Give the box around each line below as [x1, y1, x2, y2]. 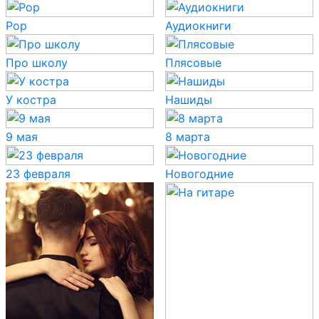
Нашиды [165, 93, 212, 107]
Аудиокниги [165, 19, 231, 33]
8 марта [165, 130, 210, 144]
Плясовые [165, 56, 221, 70]
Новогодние [165, 167, 234, 181]
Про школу [6, 56, 68, 70]
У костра [6, 93, 56, 107]
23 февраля [6, 167, 70, 181]
